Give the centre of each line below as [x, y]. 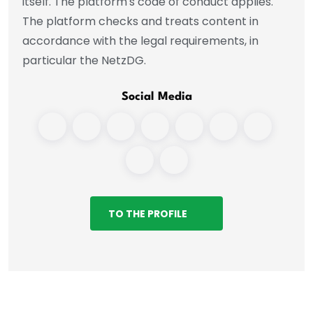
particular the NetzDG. [84, 61]
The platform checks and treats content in [140, 22]
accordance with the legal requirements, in [140, 41]
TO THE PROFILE [147, 213]
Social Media [156, 97]
